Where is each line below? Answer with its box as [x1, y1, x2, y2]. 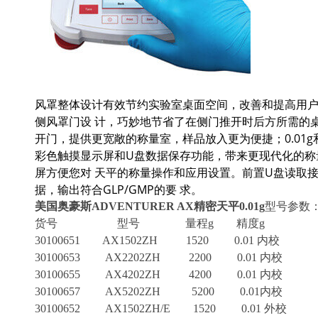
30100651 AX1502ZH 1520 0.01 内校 [34, 234, 280, 246]
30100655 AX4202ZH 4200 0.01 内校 [34, 268, 283, 280]
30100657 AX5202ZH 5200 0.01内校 [34, 285, 283, 297]
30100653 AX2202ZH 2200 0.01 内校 [34, 251, 283, 263]
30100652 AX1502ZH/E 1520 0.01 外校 [34, 302, 287, 314]
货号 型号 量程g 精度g [34, 216, 265, 229]
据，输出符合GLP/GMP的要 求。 [34, 181, 202, 197]
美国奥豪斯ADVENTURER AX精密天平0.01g [34, 199, 265, 212]
